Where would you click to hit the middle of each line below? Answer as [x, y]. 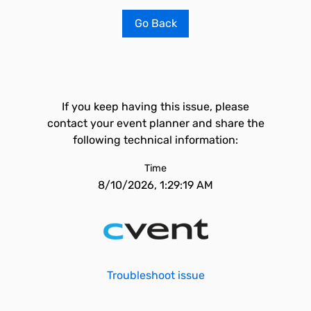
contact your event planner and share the [155, 123]
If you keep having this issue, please [155, 107]
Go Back [155, 23]
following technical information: [155, 140]
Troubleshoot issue [155, 275]
